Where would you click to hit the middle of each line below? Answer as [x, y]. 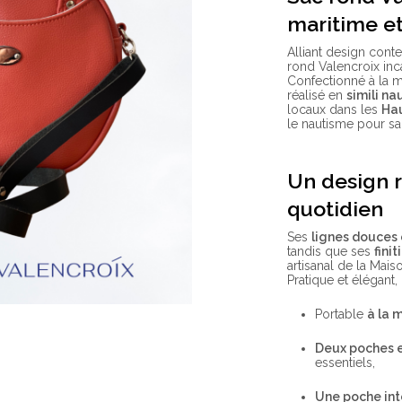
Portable [341, 315]
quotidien [336, 209]
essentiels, [345, 363]
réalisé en [317, 96]
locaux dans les [335, 110]
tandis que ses [331, 252]
